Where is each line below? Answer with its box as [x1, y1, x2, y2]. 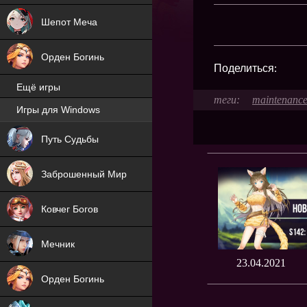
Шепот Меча [41, 16, 97, 27]
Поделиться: [214, 61, 279, 74]
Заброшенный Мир [41, 169, 127, 180]
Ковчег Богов [41, 204, 98, 214]
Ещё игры [16, 82, 60, 93]
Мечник [41, 238, 75, 249]
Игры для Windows [16, 104, 100, 116]
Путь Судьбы [41, 134, 99, 145]
